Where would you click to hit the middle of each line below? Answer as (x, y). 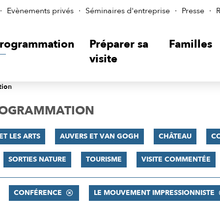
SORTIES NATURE (37, 159)
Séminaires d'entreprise (128, 11)
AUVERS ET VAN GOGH (99, 136)
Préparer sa (119, 44)
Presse (193, 11)
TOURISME (104, 159)
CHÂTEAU (175, 136)
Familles (191, 44)
